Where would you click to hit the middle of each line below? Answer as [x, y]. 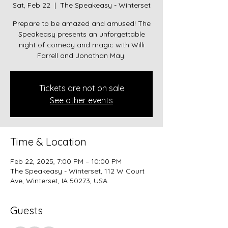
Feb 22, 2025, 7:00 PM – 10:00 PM [66, 161]
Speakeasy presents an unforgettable [81, 34]
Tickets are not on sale [81, 88]
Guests [26, 210]
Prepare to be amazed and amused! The [81, 23]
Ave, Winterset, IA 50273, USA [59, 180]
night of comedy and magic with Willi [81, 45]
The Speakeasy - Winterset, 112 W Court [77, 171]
